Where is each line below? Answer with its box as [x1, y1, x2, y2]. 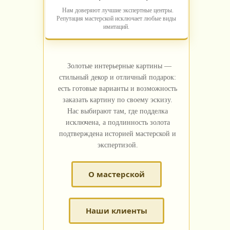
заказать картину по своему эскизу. [63, 96, 172, 104]
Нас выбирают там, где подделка [67, 107, 168, 116]
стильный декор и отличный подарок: [59, 73, 176, 82]
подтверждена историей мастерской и [59, 130, 176, 138]
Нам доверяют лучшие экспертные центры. [62, 7, 174, 14]
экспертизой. [97, 141, 138, 149]
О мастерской [88, 169, 145, 180]
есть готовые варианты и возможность [58, 85, 177, 93]
